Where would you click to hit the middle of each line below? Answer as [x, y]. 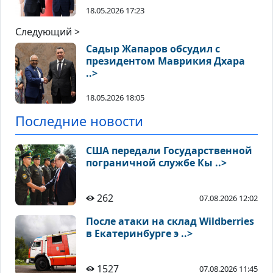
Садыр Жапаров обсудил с [153, 49]
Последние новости [79, 121]
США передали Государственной [169, 151]
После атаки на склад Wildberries [170, 222]
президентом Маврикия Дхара [165, 61]
